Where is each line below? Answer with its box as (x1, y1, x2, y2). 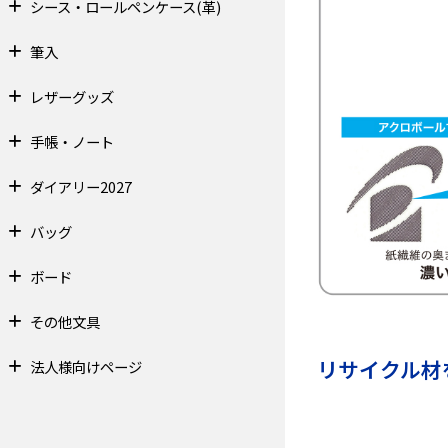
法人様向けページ (29, 356, 142, 378)
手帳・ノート (29, 131, 114, 153)
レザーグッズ (29, 86, 114, 108)
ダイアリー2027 (29, 176, 132, 198)
